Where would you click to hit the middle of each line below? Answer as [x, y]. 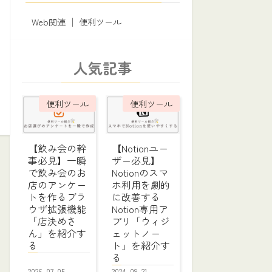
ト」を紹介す [141, 246]
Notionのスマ [140, 173]
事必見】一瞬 [57, 161]
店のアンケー [57, 185]
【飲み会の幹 [57, 148]
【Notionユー [140, 148]
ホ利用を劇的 [141, 185]
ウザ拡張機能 [57, 209]
